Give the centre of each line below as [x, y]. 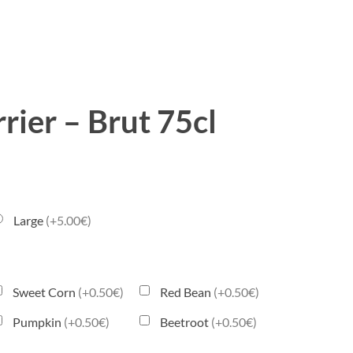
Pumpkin [39, 322]
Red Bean [187, 292]
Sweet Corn [46, 292]
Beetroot [186, 322]
